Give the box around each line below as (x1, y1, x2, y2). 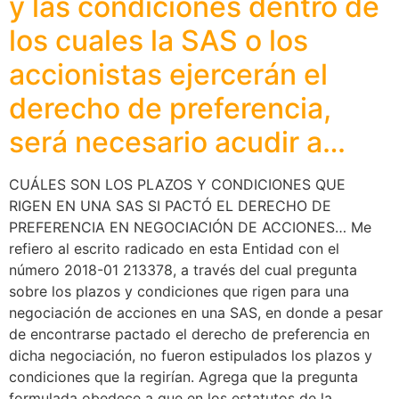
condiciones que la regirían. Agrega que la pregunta (9, 367, 358, 386)
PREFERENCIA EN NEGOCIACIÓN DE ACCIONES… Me (9, 217, 371, 236)
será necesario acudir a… (9, 124, 346, 159)
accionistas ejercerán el (9, 56, 328, 92)
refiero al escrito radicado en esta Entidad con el (9, 239, 339, 257)
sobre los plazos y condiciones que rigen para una (9, 281, 349, 300)
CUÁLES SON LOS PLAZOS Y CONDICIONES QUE (9, 175, 346, 193)
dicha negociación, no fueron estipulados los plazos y (9, 346, 372, 364)
